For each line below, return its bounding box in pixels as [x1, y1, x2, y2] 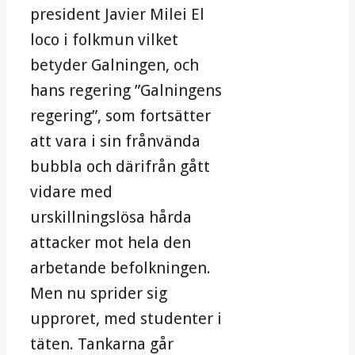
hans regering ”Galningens [30, 81, 222, 101]
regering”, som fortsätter [30, 106, 211, 126]
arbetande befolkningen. [30, 258, 211, 278]
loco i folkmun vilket [30, 30, 178, 50]
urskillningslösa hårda [30, 208, 192, 227]
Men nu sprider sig [30, 284, 167, 303]
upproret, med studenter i [30, 309, 222, 329]
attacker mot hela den [30, 233, 191, 253]
